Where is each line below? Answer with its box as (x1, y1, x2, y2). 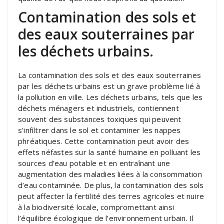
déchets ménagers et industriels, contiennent (18, 102, 179, 113)
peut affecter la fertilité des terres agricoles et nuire (18, 190, 204, 201)
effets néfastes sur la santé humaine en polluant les (18, 146, 201, 157)
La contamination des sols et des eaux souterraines (18, 69, 201, 80)
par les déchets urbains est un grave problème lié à (18, 80, 200, 91)
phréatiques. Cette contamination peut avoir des (18, 135, 189, 146)
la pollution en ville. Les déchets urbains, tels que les (18, 91, 203, 102)
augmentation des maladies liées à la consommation (18, 168, 202, 179)
